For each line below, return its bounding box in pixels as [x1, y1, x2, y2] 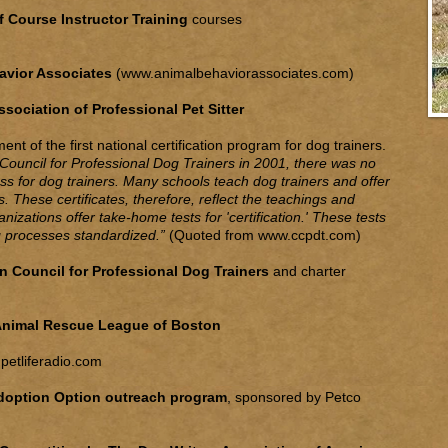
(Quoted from [169, 227, 258, 243]
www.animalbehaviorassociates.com [121, 65, 349, 81]
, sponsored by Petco [227, 389, 361, 405]
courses [188, 11, 242, 27]
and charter [269, 263, 346, 279]
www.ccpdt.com [258, 227, 356, 243]
